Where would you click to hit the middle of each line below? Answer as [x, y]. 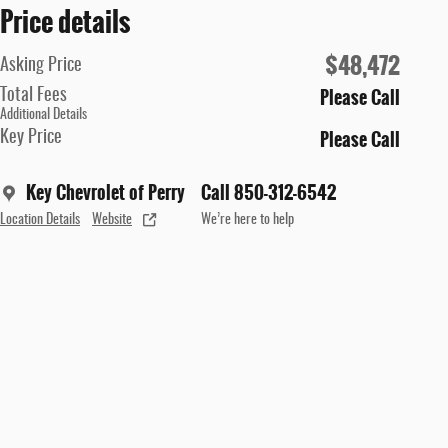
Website [112, 219]
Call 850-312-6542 [268, 192]
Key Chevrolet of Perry [105, 192]
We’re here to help [247, 219]
